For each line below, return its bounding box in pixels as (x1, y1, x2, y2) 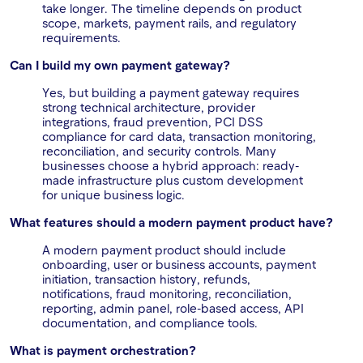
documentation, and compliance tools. (42, 315, 258, 331)
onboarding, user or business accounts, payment (42, 257, 316, 272)
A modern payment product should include (42, 242, 286, 258)
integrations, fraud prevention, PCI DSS (42, 114, 263, 130)
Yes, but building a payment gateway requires (42, 85, 299, 100)
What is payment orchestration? (10, 343, 196, 358)
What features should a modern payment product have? (10, 215, 333, 230)
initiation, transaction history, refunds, (42, 271, 250, 287)
